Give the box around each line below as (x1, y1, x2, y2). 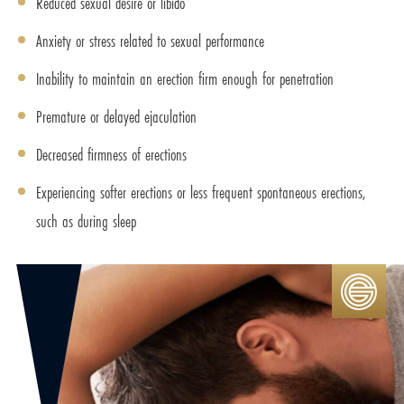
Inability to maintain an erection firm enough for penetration (36, 67, 334, 91)
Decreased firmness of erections (36, 142, 187, 167)
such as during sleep (36, 209, 136, 234)
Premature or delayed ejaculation (36, 105, 197, 129)
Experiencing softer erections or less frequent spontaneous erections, (36, 180, 366, 205)
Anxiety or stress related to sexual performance (36, 29, 264, 53)
